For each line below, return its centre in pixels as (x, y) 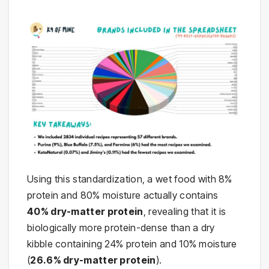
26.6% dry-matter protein (93, 260)
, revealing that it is (185, 211)
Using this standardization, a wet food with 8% (130, 179)
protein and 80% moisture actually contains (123, 195)
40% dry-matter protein (85, 211)
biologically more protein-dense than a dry (121, 227)
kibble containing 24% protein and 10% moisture (132, 243)
